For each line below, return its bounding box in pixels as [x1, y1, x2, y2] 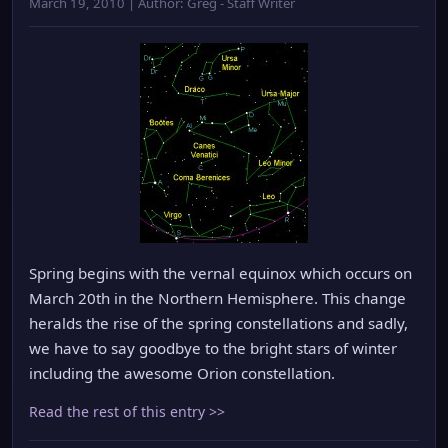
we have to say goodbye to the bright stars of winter [29, 338, 397, 358]
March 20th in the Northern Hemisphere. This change [29, 288, 406, 308]
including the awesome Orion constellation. [29, 363, 335, 383]
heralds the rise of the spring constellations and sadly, [29, 313, 408, 333]
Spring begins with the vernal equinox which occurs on [29, 263, 412, 283]
